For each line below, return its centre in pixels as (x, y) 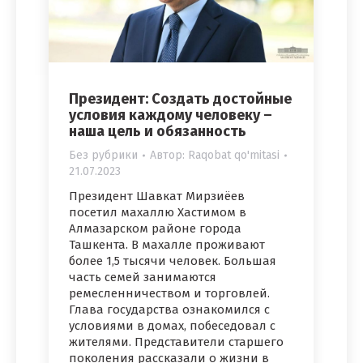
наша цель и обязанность (158, 132)
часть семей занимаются (143, 278)
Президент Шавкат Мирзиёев (157, 196)
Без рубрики (103, 156)
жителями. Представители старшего (176, 342)
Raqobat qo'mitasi (234, 156)
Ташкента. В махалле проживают (167, 245)
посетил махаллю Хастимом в (158, 213)
